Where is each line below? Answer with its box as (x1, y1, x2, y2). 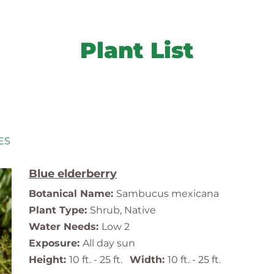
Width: (130, 254, 168, 266)
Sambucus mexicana (116, 188, 219, 200)
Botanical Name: (29, 188, 116, 200)
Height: (29, 254, 69, 266)
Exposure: (29, 237, 83, 250)
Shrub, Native (90, 204, 156, 217)
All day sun (83, 237, 135, 250)
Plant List (80, 37, 194, 64)
